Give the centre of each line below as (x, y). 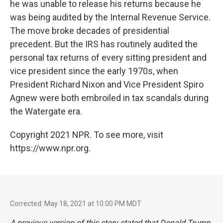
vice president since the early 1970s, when (94, 71)
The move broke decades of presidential (90, 30)
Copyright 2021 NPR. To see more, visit (87, 134)
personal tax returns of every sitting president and (108, 57)
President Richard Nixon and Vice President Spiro (107, 84)
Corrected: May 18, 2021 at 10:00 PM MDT (76, 203)
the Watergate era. (46, 111)
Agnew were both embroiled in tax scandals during (109, 98)
